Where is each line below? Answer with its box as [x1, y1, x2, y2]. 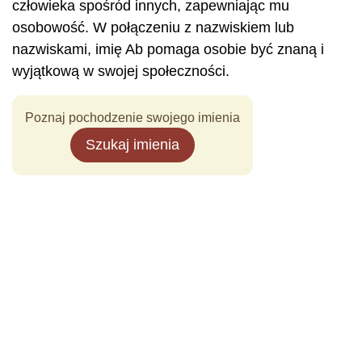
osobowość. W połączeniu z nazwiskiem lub [12, 19, 294, 36]
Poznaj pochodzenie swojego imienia [25, 111, 240, 124]
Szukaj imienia [86, 137, 179, 153]
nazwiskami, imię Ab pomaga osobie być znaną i [12, 41, 324, 57]
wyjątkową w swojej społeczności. [12, 63, 229, 79]
